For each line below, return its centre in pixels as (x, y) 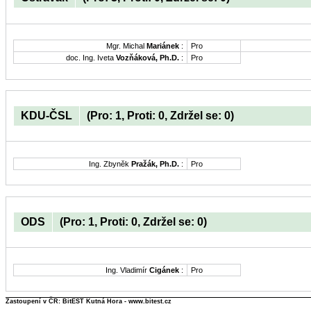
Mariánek (163, 46)
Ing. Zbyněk (110, 164)
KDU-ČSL (47, 116)
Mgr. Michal (126, 46)
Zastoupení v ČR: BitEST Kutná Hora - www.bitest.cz (89, 301)
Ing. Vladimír (127, 270)
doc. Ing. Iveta (91, 58)
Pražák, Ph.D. (155, 164)
